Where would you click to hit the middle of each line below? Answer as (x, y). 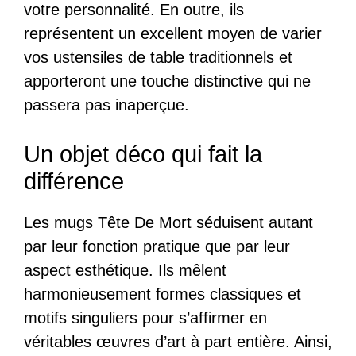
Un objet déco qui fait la (143, 154)
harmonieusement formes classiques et (163, 294)
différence (74, 181)
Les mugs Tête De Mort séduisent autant (168, 222)
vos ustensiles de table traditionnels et (158, 57)
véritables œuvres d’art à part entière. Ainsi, (178, 342)
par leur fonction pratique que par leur (157, 246)
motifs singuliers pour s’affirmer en (145, 318)
